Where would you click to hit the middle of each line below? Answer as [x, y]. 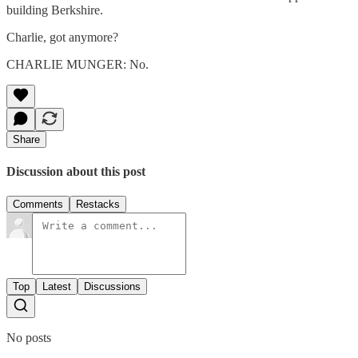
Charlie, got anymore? [62, 37]
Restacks [98, 205]
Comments [38, 205]
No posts [29, 338]
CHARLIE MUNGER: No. [78, 64]
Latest [57, 287]
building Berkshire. [55, 10]
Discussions [112, 287]
